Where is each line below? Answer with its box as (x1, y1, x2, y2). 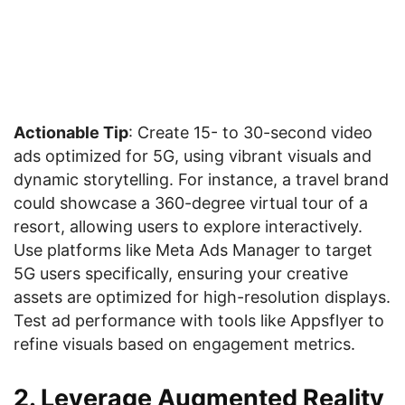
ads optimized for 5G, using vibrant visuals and (14, 146, 372, 165)
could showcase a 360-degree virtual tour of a (14, 193, 368, 212)
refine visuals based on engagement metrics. (14, 334, 355, 353)
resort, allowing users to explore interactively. (14, 217, 363, 236)
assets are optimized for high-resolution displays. (14, 287, 391, 306)
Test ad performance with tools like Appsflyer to (14, 311, 384, 330)
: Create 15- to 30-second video (128, 123, 372, 142)
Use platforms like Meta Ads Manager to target (14, 240, 372, 259)
